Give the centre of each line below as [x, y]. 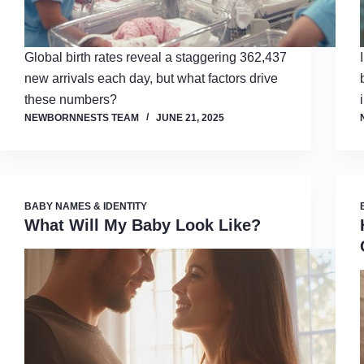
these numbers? [71, 100]
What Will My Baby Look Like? [143, 225]
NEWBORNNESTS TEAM [82, 118]
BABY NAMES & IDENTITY [86, 207]
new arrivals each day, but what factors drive [151, 79]
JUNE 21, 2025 [190, 118]
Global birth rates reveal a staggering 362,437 [156, 58]
